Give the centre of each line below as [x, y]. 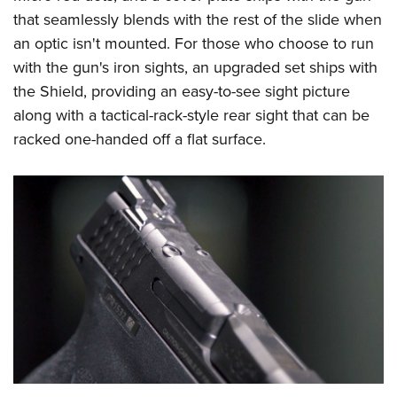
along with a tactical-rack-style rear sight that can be [191, 115]
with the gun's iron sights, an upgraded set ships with [195, 67]
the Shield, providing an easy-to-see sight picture [182, 91]
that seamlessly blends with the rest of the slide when [198, 19]
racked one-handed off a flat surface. [140, 139]
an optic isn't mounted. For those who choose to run [194, 43]
